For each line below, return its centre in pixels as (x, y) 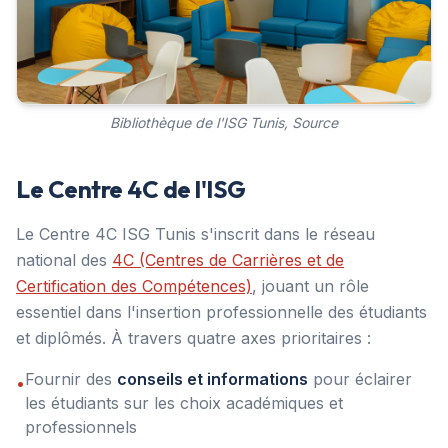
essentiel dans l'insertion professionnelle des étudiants (221, 311)
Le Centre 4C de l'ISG (131, 188)
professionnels (81, 426)
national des (64, 259)
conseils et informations (212, 378)
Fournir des (71, 378)
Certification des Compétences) (134, 285)
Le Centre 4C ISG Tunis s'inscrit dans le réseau (195, 233)
